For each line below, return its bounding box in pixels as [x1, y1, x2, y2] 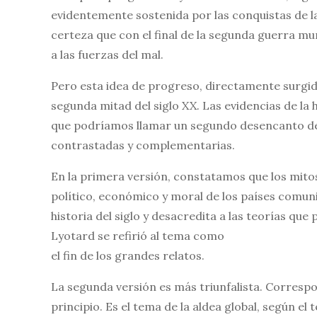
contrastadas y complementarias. [51, 138, 235, 152]
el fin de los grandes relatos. [51, 248, 204, 263]
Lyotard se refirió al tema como [51, 229, 224, 243]
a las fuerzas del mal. [51, 47, 163, 62]
